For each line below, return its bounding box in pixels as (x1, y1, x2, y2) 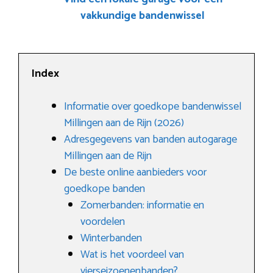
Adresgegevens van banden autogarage (64, 130, 237, 149)
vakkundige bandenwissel (80, 7, 205, 25)
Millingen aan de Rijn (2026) (64, 114, 184, 132)
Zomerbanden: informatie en (80, 196, 204, 214)
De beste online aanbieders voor (64, 163, 207, 182)
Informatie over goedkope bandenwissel (64, 97, 241, 116)
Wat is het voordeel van (80, 246, 184, 264)
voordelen (80, 213, 125, 231)
